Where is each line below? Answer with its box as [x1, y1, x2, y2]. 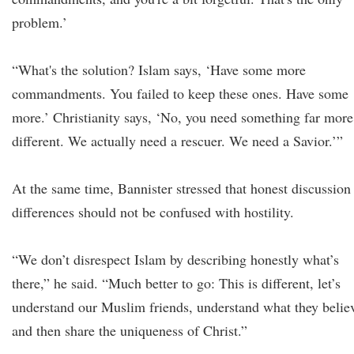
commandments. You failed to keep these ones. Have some [12, 84, 348, 103]
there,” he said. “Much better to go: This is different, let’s [12, 273, 341, 292]
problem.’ [12, 13, 67, 32]
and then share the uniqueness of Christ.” [12, 321, 247, 340]
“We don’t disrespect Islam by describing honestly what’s [12, 250, 339, 269]
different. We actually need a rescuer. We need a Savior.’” [12, 131, 343, 150]
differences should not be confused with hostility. [12, 202, 294, 221]
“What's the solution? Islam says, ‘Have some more [12, 60, 306, 79]
